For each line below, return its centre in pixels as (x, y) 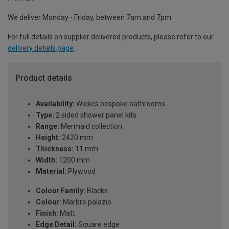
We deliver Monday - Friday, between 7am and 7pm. (90, 18)
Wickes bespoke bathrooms (120, 104)
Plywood (81, 171)
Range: (48, 127)
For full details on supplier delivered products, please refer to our (111, 37)
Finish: (47, 213)
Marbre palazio (86, 202)
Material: (51, 171)
